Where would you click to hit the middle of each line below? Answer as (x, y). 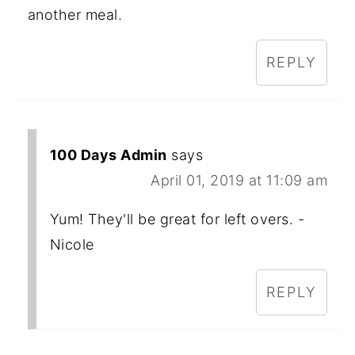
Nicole (72, 245)
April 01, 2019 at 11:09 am (239, 181)
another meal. (75, 15)
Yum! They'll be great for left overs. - (177, 219)
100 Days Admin (108, 155)
